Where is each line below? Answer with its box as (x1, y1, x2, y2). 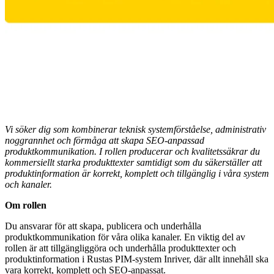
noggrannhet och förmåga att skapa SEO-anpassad (5, 135, 204, 146)
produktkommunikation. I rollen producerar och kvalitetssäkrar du (5, 146, 260, 157)
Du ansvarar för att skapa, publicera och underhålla (5, 221, 201, 232)
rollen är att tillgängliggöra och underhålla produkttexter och (5, 243, 236, 254)
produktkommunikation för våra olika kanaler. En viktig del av (5, 232, 245, 243)
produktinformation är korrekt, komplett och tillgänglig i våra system (5, 168, 269, 179)
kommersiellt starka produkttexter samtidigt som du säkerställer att (5, 157, 262, 168)
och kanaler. (5, 179, 52, 190)
